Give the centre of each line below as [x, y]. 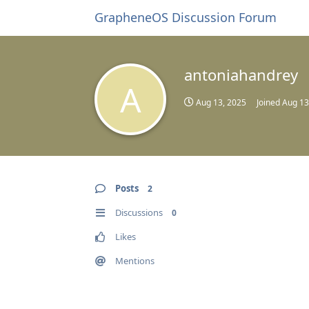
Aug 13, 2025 [221, 102]
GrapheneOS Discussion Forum [186, 17]
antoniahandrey [241, 74]
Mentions [135, 261]
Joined [269, 102]
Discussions [139, 212]
